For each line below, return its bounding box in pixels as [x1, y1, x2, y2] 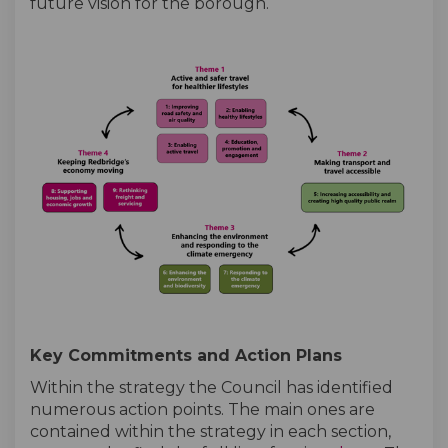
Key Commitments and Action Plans [30, 346, 342, 366]
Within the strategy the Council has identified [30, 378, 393, 398]
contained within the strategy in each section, [30, 422, 391, 442]
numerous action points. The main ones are [30, 400, 375, 420]
